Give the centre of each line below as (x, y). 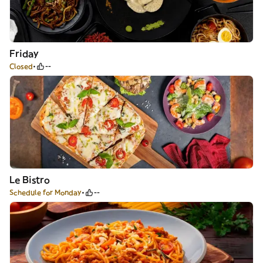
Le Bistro (30, 180)
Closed (21, 66)
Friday (24, 53)
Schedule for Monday (45, 192)
